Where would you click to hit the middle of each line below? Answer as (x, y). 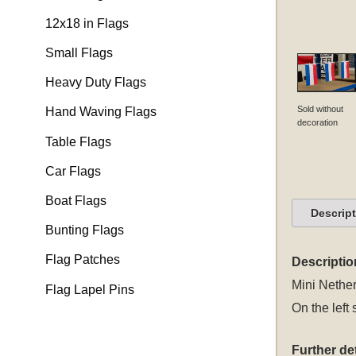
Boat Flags (75, 200)
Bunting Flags (84, 230)
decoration (317, 122)
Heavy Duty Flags (95, 83)
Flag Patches (82, 260)
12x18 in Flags (87, 23)
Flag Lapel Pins (89, 289)
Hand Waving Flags (101, 112)
